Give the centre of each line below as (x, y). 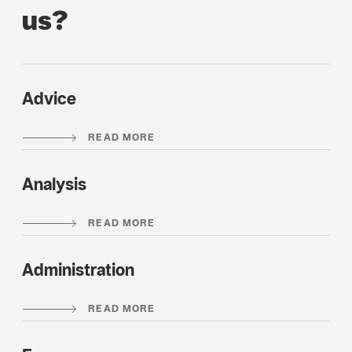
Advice (49, 99)
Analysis (54, 184)
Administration (78, 269)
